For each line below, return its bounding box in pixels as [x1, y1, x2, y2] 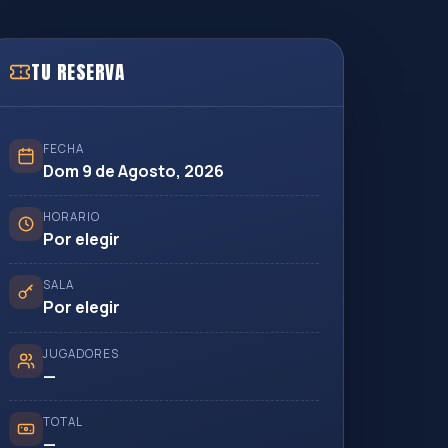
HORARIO [43, 208, 100, 224]
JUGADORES [43, 345, 119, 361]
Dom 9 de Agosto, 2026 [43, 159, 224, 182]
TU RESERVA [31, 57, 124, 87]
